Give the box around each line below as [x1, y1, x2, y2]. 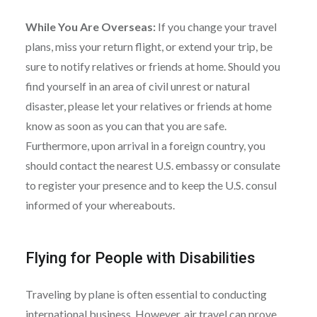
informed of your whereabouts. [25, 197, 175, 212]
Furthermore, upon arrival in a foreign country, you [25, 138, 265, 152]
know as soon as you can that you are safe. [25, 118, 226, 132]
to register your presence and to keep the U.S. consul [25, 178, 277, 192]
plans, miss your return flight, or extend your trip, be [25, 39, 272, 53]
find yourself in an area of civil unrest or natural [25, 79, 250, 93]
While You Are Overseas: [25, 19, 156, 33]
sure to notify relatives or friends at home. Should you [25, 59, 280, 73]
